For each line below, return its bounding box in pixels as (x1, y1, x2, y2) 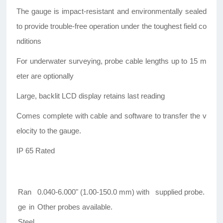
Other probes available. (37, 203, 113, 212)
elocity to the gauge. (16, 126, 82, 135)
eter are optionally (16, 72, 74, 81)
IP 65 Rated (16, 146, 55, 155)
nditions (16, 37, 42, 46)
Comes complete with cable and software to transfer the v (16, 111, 207, 120)
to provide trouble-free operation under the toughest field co (16, 22, 207, 31)
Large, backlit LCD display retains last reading (16, 92, 165, 101)
